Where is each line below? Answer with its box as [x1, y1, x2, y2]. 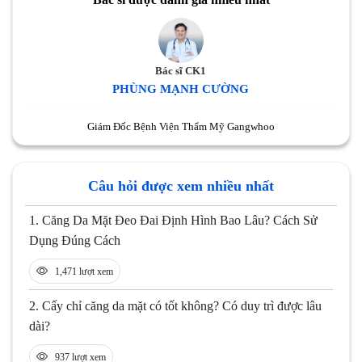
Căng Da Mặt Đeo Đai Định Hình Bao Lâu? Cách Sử [42, 213, 318, 228]
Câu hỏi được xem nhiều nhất [88, 178, 274, 195]
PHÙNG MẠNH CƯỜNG [112, 82, 250, 96]
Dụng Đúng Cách [29, 234, 120, 248]
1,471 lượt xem [55, 266, 113, 278]
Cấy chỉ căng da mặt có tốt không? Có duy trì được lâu [42, 299, 322, 314]
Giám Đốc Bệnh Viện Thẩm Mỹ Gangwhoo [87, 120, 275, 133]
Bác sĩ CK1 [155, 65, 207, 78]
